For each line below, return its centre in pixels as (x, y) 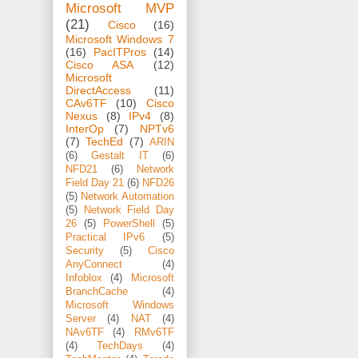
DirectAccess (98, 91)
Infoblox (84, 278)
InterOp (85, 129)
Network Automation (127, 197)
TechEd (105, 142)
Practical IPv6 (105, 238)
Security (85, 251)
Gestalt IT (120, 156)
